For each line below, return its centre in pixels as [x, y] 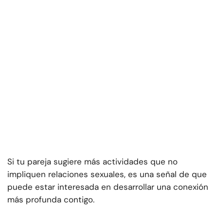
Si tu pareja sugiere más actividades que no [92, 162]
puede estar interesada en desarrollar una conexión [108, 187]
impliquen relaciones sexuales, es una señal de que [107, 174]
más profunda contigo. [51, 200]
